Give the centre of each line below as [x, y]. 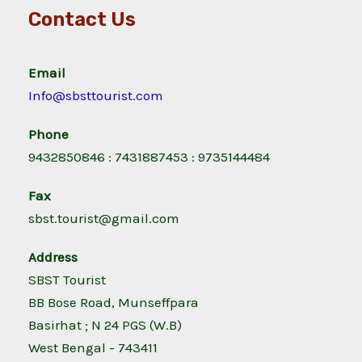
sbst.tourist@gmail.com [104, 219]
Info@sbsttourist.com [96, 96]
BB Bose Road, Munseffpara [114, 303]
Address [53, 257]
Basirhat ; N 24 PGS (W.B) [105, 325]
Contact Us [82, 20]
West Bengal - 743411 [93, 348]
